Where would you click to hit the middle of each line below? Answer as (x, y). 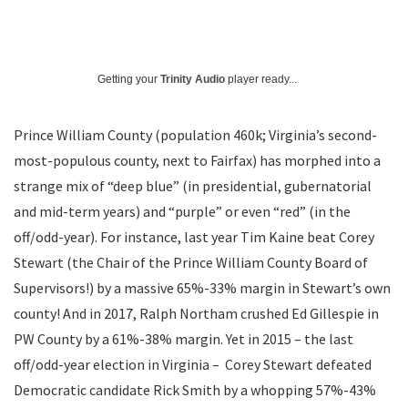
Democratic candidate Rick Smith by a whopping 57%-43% (195, 390)
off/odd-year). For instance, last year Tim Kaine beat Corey (194, 237)
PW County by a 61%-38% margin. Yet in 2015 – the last (184, 339)
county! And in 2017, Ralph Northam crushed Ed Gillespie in (196, 313)
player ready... (261, 79)
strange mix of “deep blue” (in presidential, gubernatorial (193, 186)
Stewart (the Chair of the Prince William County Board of (191, 262)
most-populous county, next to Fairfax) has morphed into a (197, 160)
